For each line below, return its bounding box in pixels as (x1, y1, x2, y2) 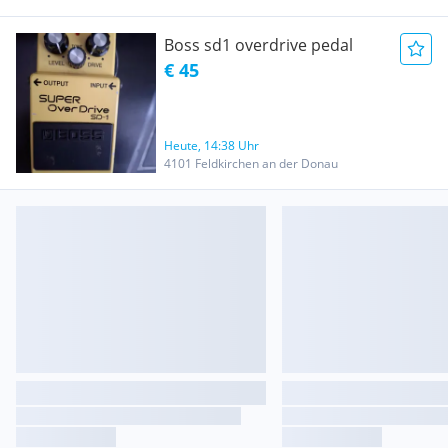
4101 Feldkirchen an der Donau (164, 155, 338, 172)
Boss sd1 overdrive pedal (164, 34, 353, 56)
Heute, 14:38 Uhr (164, 137, 259, 154)
